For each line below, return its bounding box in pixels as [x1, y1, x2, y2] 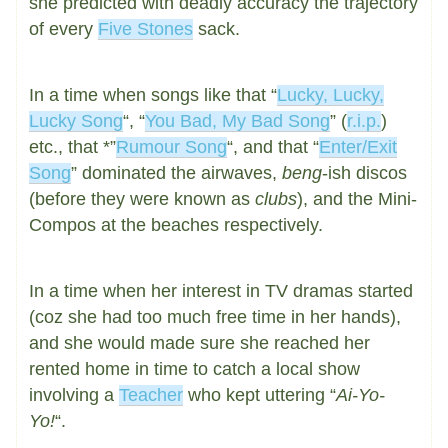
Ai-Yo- [336, 385, 385, 405]
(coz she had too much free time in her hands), [29, 307, 401, 327]
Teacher [119, 385, 183, 405]
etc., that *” [29, 137, 116, 157]
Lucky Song [29, 111, 123, 131]
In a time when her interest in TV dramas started [29, 281, 413, 301]
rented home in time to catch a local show [29, 359, 360, 379]
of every [29, 19, 98, 39]
